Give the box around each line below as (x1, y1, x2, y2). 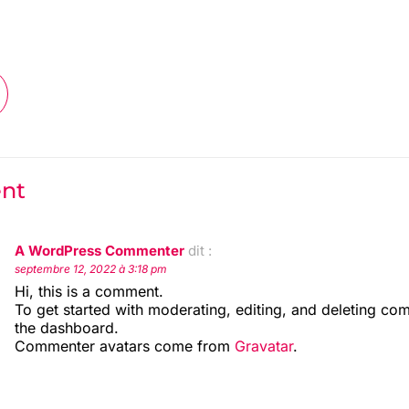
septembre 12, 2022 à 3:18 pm (15, 262, 167, 276)
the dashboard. (15, 319, 119, 337)
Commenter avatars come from (15, 337, 235, 355)
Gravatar (235, 337, 293, 355)
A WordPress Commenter (15, 242, 184, 259)
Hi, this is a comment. (15, 282, 163, 300)
